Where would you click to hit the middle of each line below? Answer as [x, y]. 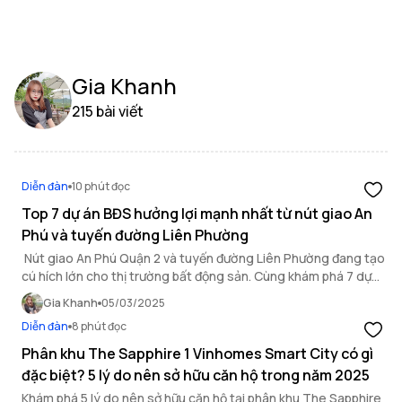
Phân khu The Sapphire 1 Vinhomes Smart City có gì [197, 354]
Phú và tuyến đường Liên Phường [135, 235]
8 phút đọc [99, 326]
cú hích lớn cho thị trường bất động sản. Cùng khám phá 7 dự [197, 276]
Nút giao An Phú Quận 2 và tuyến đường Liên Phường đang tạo [203, 258]
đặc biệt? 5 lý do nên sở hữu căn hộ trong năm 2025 [196, 375]
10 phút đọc [101, 186]
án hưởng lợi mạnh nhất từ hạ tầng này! [134, 294]
